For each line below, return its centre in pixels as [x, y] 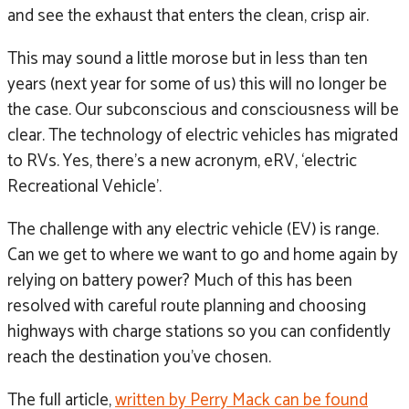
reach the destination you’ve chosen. [139, 357]
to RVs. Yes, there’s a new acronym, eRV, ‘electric [182, 161]
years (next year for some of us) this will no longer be [197, 84]
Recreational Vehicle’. [86, 186]
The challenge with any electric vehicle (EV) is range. [193, 229]
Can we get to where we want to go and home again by [203, 255]
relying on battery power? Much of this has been [180, 280]
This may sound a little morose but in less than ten [188, 58]
